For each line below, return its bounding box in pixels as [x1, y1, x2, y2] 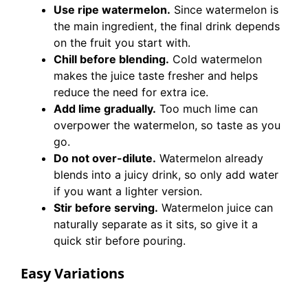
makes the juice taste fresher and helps [54, 69, 258, 82]
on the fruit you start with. [54, 36, 190, 49]
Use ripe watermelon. [54, 3, 170, 16]
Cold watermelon [169, 52, 262, 66]
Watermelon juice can [158, 201, 273, 214]
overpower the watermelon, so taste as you [54, 118, 280, 132]
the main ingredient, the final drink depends [54, 19, 280, 33]
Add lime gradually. [54, 102, 156, 115]
